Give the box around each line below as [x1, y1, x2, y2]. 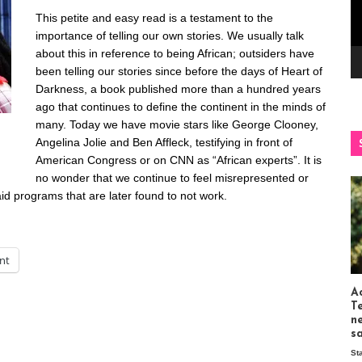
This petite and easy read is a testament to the [36, 11, 273, 24]
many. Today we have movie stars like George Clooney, [36, 117, 318, 131]
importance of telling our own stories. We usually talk [36, 28, 304, 42]
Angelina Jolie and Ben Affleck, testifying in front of [36, 135, 293, 149]
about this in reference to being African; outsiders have [36, 46, 314, 60]
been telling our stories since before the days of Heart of [36, 64, 322, 78]
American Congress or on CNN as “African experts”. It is [36, 153, 322, 166]
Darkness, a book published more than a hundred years [36, 82, 321, 95]
